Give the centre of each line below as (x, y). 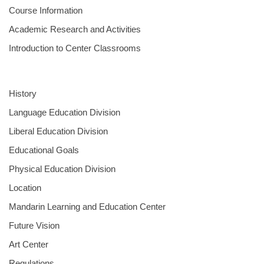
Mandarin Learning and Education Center (87, 207)
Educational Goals (44, 150)
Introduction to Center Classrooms (75, 48)
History (23, 93)
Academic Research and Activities (75, 29)
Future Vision (34, 225)
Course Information (46, 10)
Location (25, 188)
